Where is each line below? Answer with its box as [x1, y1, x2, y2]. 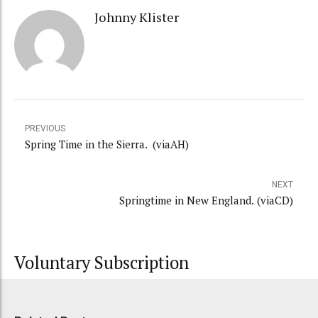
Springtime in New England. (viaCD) [119, 193, 293, 208]
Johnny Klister [94, 8, 179, 26]
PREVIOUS [25, 124, 65, 134]
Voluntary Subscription [14, 251, 189, 275]
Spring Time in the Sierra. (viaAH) [25, 137, 189, 152]
